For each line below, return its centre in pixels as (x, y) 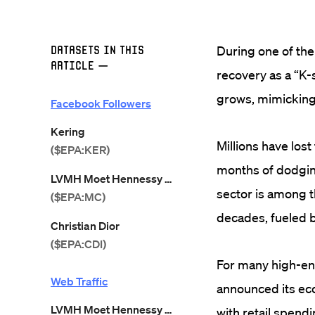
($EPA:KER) (80, 150)
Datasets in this (97, 50)
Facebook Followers (101, 103)
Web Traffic (79, 281)
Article (72, 65)
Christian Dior (85, 226)
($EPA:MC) (78, 197)
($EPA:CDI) (78, 244)
